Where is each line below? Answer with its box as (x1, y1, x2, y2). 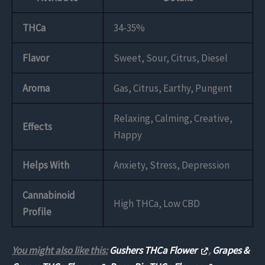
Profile (22, 205, 51, 218)
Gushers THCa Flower (109, 244, 199, 257)
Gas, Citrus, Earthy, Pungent (114, 81, 232, 95)
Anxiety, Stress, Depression (114, 158, 230, 172)
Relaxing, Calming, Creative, (114, 111, 232, 125)
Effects (22, 119, 52, 133)
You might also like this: (12, 244, 108, 257)
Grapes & (212, 244, 249, 257)
